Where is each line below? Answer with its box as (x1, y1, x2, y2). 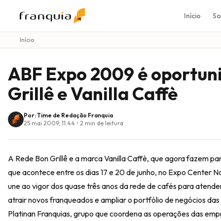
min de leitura (83, 119, 123, 127)
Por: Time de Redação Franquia (24, 111, 113, 119)
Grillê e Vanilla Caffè (8, 82, 178, 105)
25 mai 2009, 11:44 (24, 119, 75, 127)
